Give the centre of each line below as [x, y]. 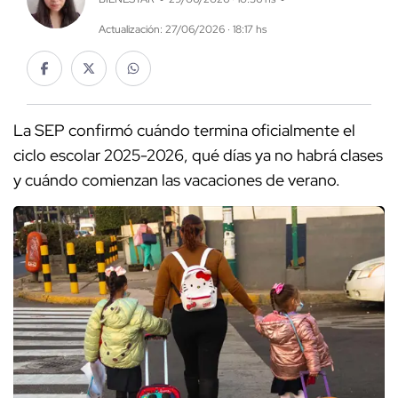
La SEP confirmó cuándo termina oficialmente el [184, 131]
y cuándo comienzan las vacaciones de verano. [177, 180]
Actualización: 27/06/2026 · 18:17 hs [182, 30]
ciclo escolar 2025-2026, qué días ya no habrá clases [198, 155]
